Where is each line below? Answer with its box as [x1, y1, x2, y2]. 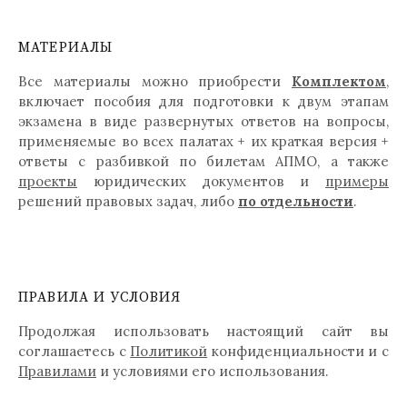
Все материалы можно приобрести [18, 72, 292, 90]
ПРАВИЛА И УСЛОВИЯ [18, 288, 182, 306]
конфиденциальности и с [207, 342, 390, 360]
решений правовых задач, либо [18, 192, 238, 210]
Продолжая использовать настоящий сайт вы [18, 322, 389, 340]
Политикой [130, 342, 208, 360]
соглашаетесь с [18, 342, 131, 360]
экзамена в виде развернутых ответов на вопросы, [18, 112, 389, 130]
